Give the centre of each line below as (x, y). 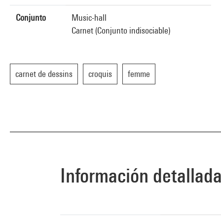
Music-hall (89, 18)
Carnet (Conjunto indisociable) (121, 30)
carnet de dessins (44, 74)
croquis (100, 74)
